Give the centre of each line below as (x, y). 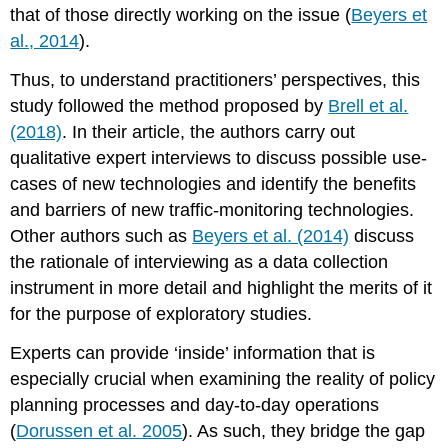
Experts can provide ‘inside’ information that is (193, 352)
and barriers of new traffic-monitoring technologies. (212, 210)
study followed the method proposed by (169, 106)
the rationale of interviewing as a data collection (199, 262)
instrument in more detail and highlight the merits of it (221, 288)
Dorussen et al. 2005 (99, 430)
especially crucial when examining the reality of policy (223, 378)
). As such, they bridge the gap (304, 430)
